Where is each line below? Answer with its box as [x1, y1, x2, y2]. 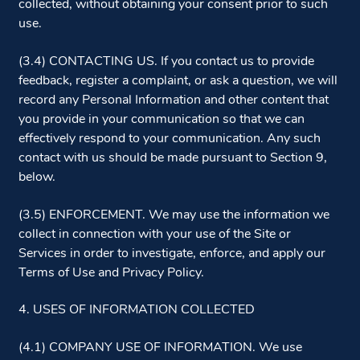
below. [18, 171, 55, 185]
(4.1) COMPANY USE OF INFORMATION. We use [18, 341, 302, 354]
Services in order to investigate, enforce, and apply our [18, 247, 325, 260]
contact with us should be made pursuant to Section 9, [18, 152, 327, 166]
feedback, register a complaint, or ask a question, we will [18, 75, 337, 88]
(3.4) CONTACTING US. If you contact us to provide [18, 55, 314, 69]
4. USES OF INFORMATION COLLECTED [18, 304, 255, 317]
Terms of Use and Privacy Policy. [18, 266, 204, 280]
